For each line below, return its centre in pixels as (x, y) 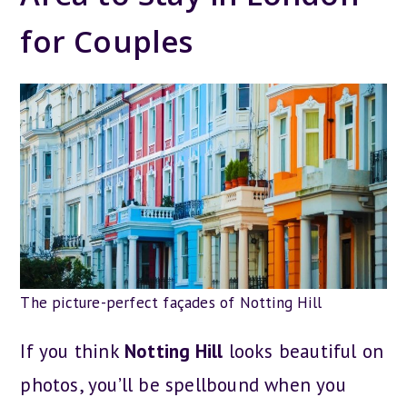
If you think (70, 351)
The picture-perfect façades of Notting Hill (171, 302)
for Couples (107, 41)
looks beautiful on (303, 351)
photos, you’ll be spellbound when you (183, 384)
